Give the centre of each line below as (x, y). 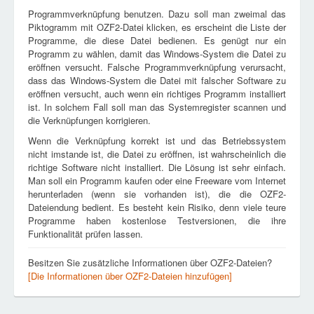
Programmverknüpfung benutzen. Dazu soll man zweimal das (157, 14)
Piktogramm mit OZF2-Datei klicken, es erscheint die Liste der (157, 27)
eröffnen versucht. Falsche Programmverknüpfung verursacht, (157, 67)
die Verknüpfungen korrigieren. (89, 120)
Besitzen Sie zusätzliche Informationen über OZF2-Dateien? (150, 262)
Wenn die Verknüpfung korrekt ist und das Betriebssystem (157, 141)
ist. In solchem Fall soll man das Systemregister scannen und (157, 107)
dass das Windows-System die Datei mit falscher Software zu (157, 80)
